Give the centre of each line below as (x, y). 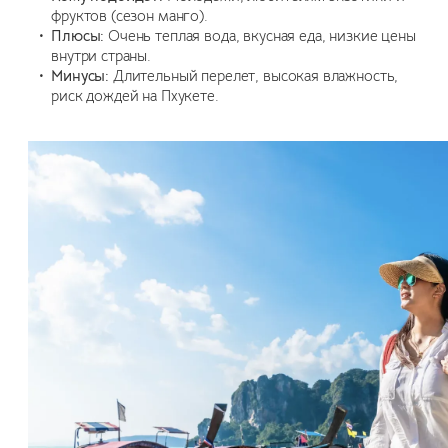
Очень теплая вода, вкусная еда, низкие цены (260, 36)
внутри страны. (101, 56)
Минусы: (80, 76)
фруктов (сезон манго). (129, 16)
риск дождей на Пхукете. (135, 96)
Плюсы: (78, 36)
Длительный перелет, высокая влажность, (254, 76)
